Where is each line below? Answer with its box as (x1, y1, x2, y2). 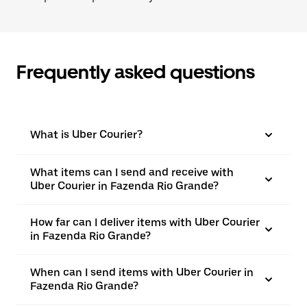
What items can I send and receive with (30, 166, 234, 179)
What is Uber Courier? (30, 128, 143, 141)
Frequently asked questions (16, 60, 255, 84)
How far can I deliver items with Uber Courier (30, 216, 260, 229)
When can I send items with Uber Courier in (30, 266, 254, 279)
